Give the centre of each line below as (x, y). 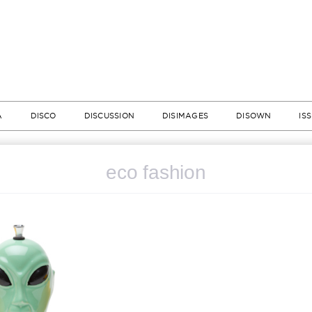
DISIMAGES (186, 116)
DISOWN (254, 116)
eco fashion (156, 172)
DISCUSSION (109, 116)
